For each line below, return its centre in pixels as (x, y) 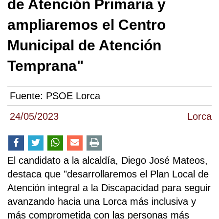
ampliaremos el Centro (87, 25)
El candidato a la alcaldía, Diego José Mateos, (108, 161)
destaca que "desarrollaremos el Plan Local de (108, 174)
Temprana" (45, 66)
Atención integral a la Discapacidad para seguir (109, 188)
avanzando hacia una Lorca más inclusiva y (102, 202)
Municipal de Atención (84, 45)
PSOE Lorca (73, 96)
